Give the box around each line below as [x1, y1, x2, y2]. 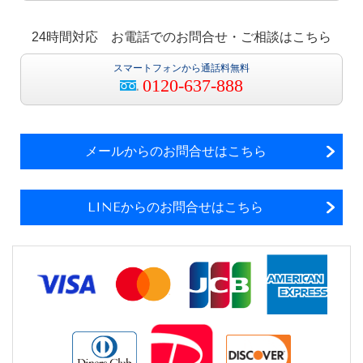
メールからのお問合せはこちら [84, 143, 267, 159]
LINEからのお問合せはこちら [88, 199, 263, 215]
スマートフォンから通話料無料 [113, 62, 250, 74]
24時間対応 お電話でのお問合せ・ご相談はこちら [32, 29, 331, 44]
